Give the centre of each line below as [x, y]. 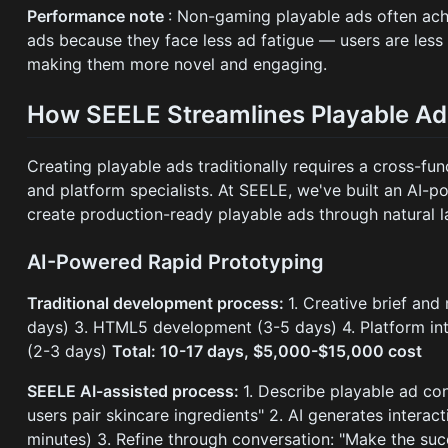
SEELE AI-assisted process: [135, 391]
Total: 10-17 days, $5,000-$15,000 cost [267, 351]
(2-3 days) [70, 351]
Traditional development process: [158, 303]
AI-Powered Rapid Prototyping [176, 262]
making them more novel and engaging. [177, 64]
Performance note [98, 16]
